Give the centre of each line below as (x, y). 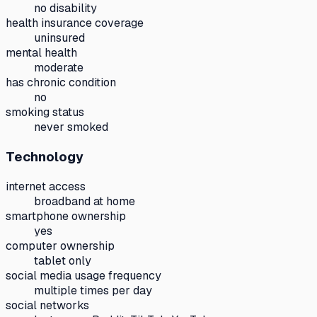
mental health (41, 53)
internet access (46, 186)
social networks (47, 305)
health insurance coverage (75, 23)
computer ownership (60, 246)
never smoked (71, 127)
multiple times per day (93, 290)
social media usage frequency (83, 275)
